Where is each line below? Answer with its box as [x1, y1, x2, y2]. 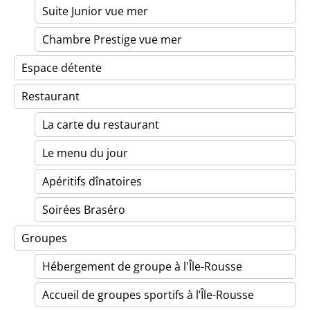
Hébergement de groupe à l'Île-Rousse [42, 259, 242, 274]
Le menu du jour [42, 145, 128, 161]
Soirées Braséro [42, 202, 125, 217]
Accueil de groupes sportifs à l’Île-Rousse [42, 287, 254, 302]
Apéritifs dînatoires [42, 174, 142, 189]
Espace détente [21, 60, 102, 75]
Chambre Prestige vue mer [42, 32, 182, 47]
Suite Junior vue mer [42, 3, 148, 19]
